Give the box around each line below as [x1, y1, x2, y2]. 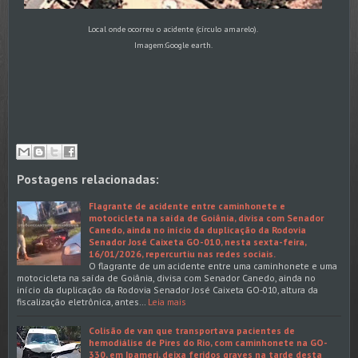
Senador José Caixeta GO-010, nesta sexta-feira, [89, 235, 306, 248]
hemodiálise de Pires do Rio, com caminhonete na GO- [89, 336, 328, 348]
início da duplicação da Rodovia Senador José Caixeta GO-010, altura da [17, 283, 318, 296]
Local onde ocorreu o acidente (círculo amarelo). [88, 22, 258, 34]
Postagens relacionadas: [17, 170, 159, 187]
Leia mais [148, 295, 186, 308]
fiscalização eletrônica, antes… [17, 295, 145, 308]
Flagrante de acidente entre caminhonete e [89, 199, 285, 212]
